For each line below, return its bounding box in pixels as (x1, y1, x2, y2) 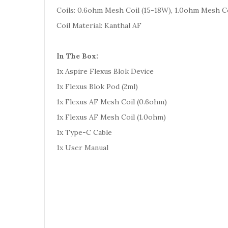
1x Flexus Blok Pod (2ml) (56, 82, 138, 91)
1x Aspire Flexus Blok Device (56, 67, 154, 76)
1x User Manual (56, 143, 108, 152)
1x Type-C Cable (56, 128, 112, 137)
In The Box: (56, 51, 98, 61)
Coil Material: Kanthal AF (56, 21, 141, 30)
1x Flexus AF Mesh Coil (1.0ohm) (56, 112, 166, 122)
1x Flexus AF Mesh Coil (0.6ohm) (56, 97, 167, 106)
